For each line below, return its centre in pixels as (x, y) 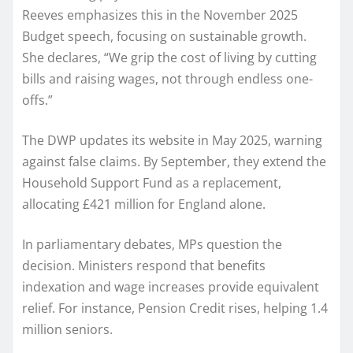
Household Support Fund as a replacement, (152, 182)
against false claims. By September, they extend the (174, 161)
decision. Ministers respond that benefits (144, 265)
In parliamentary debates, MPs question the (152, 244)
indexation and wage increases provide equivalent (171, 286)
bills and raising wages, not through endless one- (167, 78)
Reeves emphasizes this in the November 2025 (160, 15)
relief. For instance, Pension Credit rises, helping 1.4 (175, 308)
